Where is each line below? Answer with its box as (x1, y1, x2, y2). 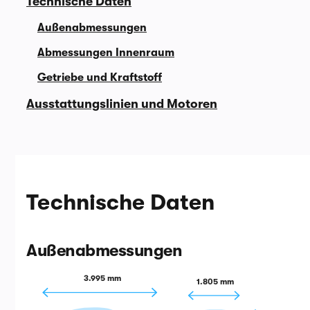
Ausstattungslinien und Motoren (26, 97, 217, 111)
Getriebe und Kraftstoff (37, 71, 162, 84)
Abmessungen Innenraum (37, 46, 174, 59)
